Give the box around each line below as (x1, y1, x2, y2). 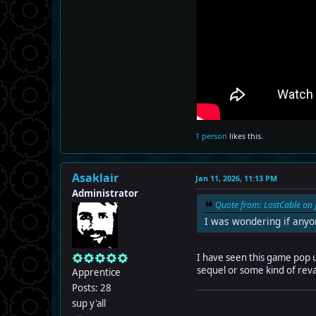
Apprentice (72, 266, 121, 279)
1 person (195, 130, 227, 142)
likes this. (227, 130, 263, 142)
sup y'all (72, 297, 106, 310)
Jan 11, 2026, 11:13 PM (195, 173, 277, 184)
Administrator (72, 187, 138, 200)
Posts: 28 (72, 281, 111, 295)
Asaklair (72, 170, 119, 186)
